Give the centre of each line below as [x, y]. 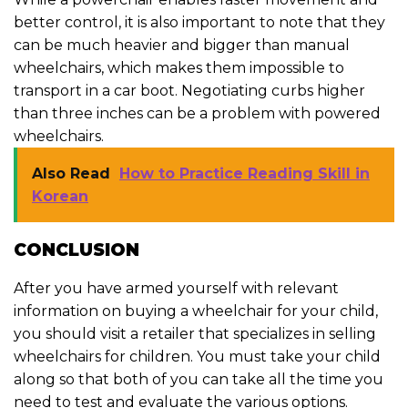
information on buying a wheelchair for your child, [196, 311]
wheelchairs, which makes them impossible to [179, 67]
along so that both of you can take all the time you [199, 379]
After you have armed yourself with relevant [176, 288]
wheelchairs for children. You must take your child [197, 356]
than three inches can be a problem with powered [197, 113]
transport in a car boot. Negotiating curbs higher [189, 90]
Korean [60, 196]
